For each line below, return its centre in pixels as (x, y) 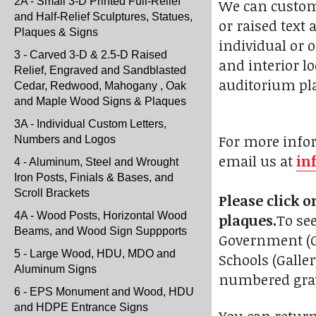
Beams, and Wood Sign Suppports (101, 231)
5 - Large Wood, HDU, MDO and (95, 254)
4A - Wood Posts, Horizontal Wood (101, 215)
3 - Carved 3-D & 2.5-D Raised (91, 55)
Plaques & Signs (56, 32)
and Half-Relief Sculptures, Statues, (103, 17)
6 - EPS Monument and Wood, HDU (104, 292)
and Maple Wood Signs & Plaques (100, 101)
